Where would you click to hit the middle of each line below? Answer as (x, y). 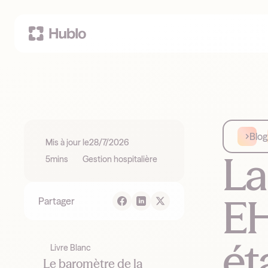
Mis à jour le (67, 142)
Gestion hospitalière (120, 159)
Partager (57, 201)
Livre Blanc (71, 248)
